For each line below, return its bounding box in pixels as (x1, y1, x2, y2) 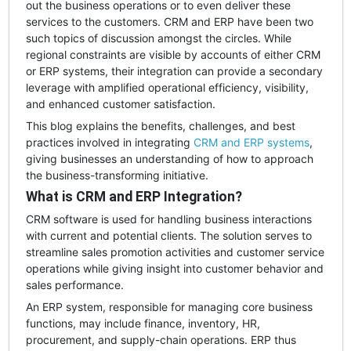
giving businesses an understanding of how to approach (25, 151, 313, 165)
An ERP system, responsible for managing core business (25, 299, 313, 313)
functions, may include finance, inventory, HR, (25, 316, 260, 330)
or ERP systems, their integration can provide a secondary (25, 63, 323, 78)
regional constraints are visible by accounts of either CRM (25, 47, 320, 61)
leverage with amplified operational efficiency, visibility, (25, 80, 309, 94)
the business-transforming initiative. (25, 168, 208, 182)
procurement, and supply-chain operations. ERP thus (25, 332, 296, 346)
